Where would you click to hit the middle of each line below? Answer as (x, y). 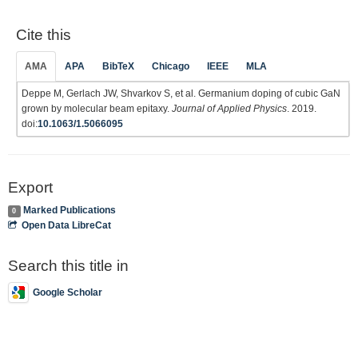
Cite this (44, 35)
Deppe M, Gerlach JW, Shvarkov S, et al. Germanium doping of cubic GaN (181, 93)
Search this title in (68, 266)
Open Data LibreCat (67, 225)
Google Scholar (68, 292)
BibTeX (118, 66)
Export (30, 187)
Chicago (171, 66)
